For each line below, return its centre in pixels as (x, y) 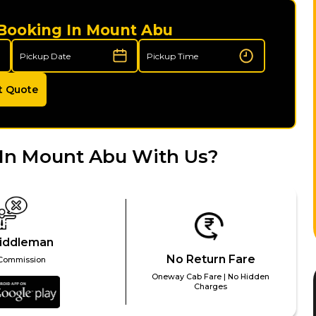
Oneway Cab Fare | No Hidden (211, 277)
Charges (211, 287)
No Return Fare (211, 259)
